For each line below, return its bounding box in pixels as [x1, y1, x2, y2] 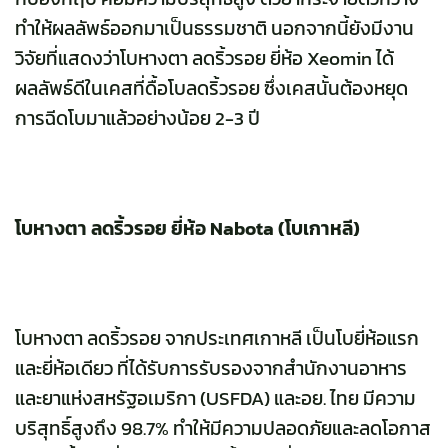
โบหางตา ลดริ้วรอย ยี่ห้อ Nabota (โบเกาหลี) [15, 214, 360, 244]
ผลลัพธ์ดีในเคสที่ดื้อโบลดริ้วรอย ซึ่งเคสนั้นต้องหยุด [15, 74, 408, 104]
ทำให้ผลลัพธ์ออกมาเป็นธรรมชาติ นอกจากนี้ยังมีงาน [15, 14, 414, 44]
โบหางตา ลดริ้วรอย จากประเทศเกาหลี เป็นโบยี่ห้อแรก [15, 324, 419, 354]
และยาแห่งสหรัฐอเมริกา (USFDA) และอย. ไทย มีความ [15, 384, 416, 414]
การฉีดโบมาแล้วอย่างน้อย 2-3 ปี [15, 104, 260, 134]
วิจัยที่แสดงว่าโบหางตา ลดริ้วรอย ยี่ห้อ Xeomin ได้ [15, 44, 394, 74]
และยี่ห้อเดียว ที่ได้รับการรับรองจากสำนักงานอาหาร [15, 354, 407, 384]
